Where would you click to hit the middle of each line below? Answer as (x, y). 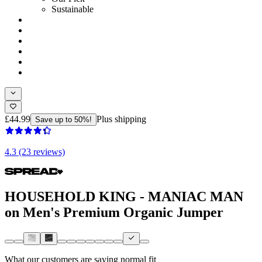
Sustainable (73, 9)
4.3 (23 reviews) (35, 151)
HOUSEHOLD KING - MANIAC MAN (124, 196)
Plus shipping (121, 119)
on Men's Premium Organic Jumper (114, 212)
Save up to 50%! (63, 119)
